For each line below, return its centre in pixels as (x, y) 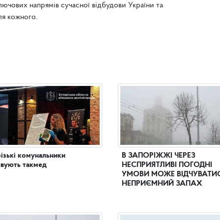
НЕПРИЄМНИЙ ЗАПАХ (162, 183)
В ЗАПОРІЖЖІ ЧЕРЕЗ (159, 155)
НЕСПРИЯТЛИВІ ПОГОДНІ (167, 165)
